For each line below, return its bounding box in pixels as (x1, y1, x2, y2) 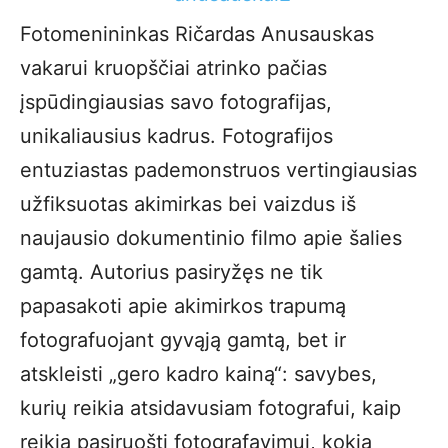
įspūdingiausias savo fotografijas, (20, 90, 332, 114)
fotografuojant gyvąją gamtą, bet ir (20, 328, 346, 352)
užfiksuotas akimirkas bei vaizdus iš (20, 192, 356, 216)
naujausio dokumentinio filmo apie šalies (20, 226, 402, 250)
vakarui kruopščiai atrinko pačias (20, 56, 327, 80)
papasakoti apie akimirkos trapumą (20, 294, 346, 318)
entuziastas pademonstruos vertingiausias (20, 158, 417, 182)
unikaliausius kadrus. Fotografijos (20, 124, 333, 148)
